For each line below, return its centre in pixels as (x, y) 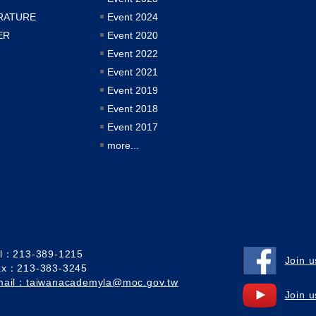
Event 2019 (133, 90)
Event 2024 (133, 17)
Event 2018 (133, 108)
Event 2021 (133, 72)
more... (123, 145)
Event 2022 (133, 53)
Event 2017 (133, 127)
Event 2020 (133, 35)
